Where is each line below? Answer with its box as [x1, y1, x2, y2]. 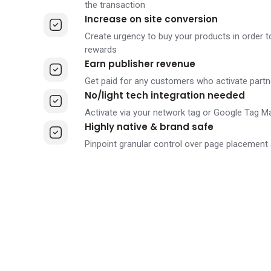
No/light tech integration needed [84, 89, 245, 102]
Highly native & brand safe [84, 120, 214, 133]
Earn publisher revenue [84, 57, 195, 70]
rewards [84, 44, 117, 55]
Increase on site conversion [84, 13, 218, 25]
